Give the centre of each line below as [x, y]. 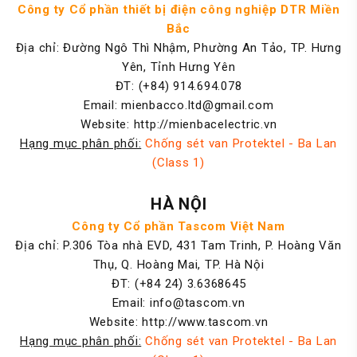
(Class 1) [178, 163]
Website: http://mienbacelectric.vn [178, 124]
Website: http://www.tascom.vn [178, 322]
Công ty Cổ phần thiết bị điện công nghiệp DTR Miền [178, 10]
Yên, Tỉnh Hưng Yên [178, 67]
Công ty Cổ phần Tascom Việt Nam [178, 226]
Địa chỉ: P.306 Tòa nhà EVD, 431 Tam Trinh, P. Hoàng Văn [178, 245]
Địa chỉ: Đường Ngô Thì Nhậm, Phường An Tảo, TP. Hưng [178, 48]
